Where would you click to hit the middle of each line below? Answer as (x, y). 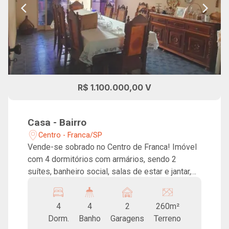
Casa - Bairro (57, 122)
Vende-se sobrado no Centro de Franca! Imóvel (100, 147)
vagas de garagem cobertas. (78, 196)
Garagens (128, 219)
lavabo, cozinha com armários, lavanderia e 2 (107, 184)
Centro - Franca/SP (71, 135)
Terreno (168, 219)
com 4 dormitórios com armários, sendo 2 (102, 159)
